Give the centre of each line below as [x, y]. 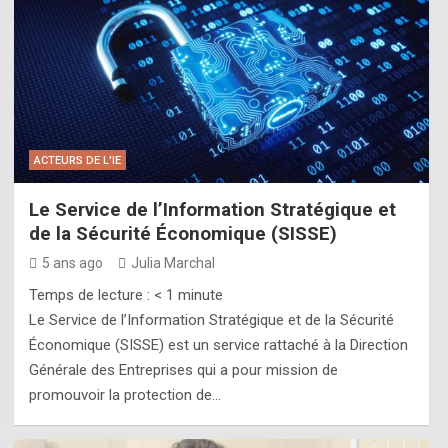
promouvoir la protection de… [124, 394]
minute [200, 294]
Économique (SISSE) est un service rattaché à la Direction [218, 344]
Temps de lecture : [91, 294]
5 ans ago [72, 262]
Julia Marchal [172, 262]
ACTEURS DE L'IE [77, 160]
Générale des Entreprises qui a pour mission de [183, 369]
